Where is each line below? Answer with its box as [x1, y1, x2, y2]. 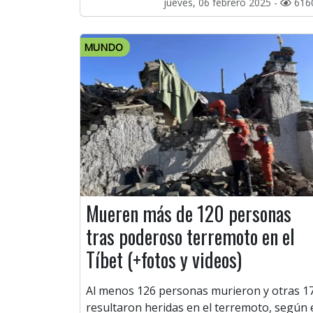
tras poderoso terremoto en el [86, 222, 295, 252]
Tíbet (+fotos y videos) [86, 245, 242, 275]
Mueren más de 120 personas [86, 199, 291, 228]
